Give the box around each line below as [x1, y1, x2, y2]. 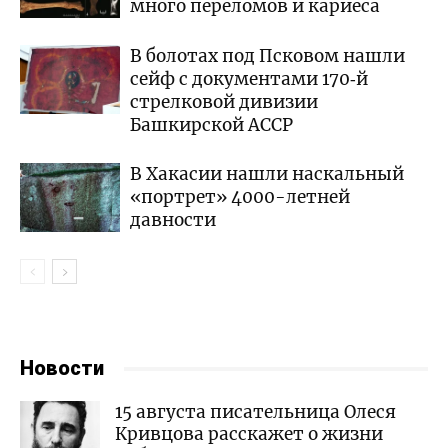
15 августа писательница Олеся [115, 401, 396, 424]
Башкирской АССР [130, 114, 293, 137]
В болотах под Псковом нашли [130, 45, 405, 68]
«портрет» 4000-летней [130, 186, 350, 209]
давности [130, 209, 216, 232]
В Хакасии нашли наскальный [130, 163, 404, 186]
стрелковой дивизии [130, 91, 318, 114]
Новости [20, 356, 104, 381]
